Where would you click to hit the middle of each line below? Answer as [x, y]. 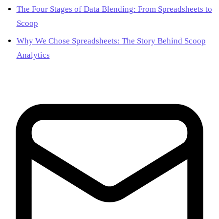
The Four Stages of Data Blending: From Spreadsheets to [114, 9]
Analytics [33, 55]
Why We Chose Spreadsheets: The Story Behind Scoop [111, 41]
